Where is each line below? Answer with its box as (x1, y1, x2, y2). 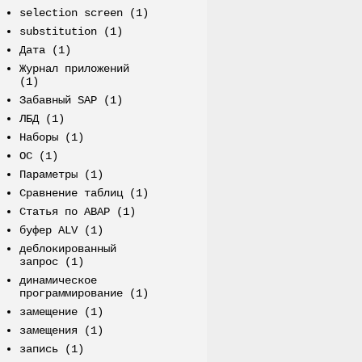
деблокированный (19, 242, 116, 256)
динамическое (19, 274, 97, 288)
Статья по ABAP (19, 205, 110, 219)
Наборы (19, 131, 58, 145)
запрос (19, 255, 58, 269)
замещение (19, 305, 78, 319)
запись (19, 343, 58, 356)
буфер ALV (19, 224, 78, 238)
